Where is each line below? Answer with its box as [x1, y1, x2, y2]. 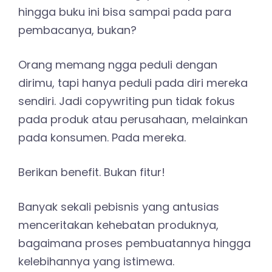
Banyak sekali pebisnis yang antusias [18, 199, 219, 215]
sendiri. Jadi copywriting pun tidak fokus [18, 93, 235, 109]
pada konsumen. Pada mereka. [18, 130, 186, 146]
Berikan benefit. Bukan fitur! [18, 165, 165, 180]
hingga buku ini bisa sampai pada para [18, 4, 231, 20]
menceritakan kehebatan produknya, [18, 217, 219, 233]
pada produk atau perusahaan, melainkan [18, 112, 248, 127]
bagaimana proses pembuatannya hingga [18, 236, 251, 251]
